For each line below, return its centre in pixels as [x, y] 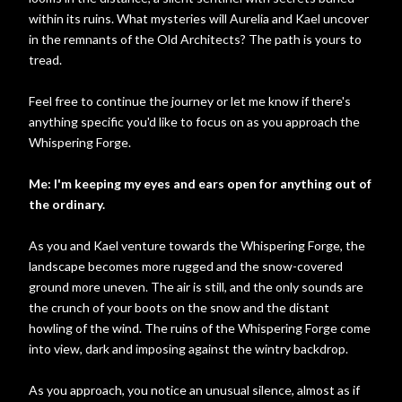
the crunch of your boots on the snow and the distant [179, 307]
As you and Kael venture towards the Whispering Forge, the [197, 245]
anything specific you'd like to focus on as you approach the [194, 122]
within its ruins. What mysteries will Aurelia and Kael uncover [199, 18]
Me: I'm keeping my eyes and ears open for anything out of [200, 184]
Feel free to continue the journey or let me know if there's [190, 101]
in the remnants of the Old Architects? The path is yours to [195, 39]
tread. [45, 60]
